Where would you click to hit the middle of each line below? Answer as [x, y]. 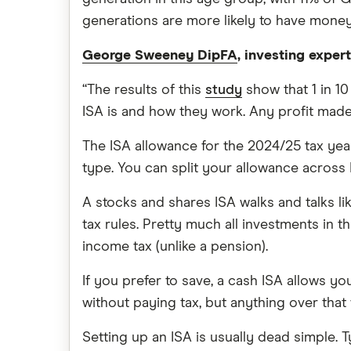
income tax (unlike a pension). [175, 247]
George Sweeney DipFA [160, 56]
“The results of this [144, 90]
